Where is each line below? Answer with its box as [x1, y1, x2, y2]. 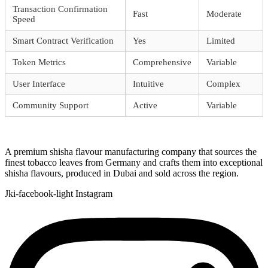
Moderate [206, 8, 242, 19]
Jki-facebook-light [5, 188, 73, 199]
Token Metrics [13, 57, 66, 67]
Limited [206, 35, 235, 45]
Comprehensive [133, 57, 191, 67]
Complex [206, 78, 240, 89]
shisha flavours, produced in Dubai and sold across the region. [5, 167, 239, 178]
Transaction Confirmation [13, 4, 108, 14]
